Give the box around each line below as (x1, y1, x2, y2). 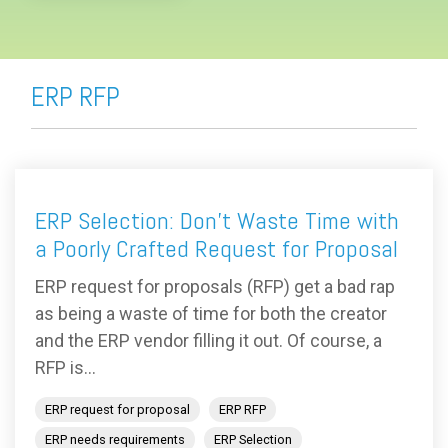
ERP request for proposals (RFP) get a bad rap (35, 276, 395, 298)
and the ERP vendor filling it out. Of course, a (35, 330, 382, 352)
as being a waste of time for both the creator (35, 303, 387, 325)
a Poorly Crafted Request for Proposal (35, 233, 398, 265)
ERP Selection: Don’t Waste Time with (35, 205, 399, 237)
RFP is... (35, 357, 96, 379)
